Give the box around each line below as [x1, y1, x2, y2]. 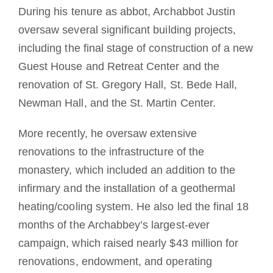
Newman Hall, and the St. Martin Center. [18, 96, 216, 109]
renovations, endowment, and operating [18, 255, 212, 268]
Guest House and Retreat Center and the [18, 60, 219, 73]
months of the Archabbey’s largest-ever [18, 218, 210, 231]
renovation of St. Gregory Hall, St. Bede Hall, [18, 78, 238, 91]
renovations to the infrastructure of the [18, 145, 204, 158]
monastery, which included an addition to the [18, 163, 236, 176]
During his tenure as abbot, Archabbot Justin [18, 5, 236, 18]
